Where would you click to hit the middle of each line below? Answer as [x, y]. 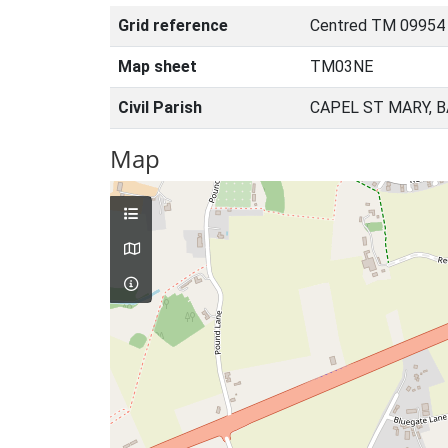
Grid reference [173, 25]
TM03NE [341, 66]
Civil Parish [160, 107]
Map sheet [157, 66]
